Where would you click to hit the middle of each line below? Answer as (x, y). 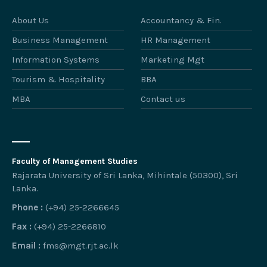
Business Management (60, 40)
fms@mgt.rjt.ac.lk (81, 246)
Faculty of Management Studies (75, 162)
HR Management (175, 40)
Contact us (163, 99)
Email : (26, 246)
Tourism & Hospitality (58, 80)
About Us (30, 21)
